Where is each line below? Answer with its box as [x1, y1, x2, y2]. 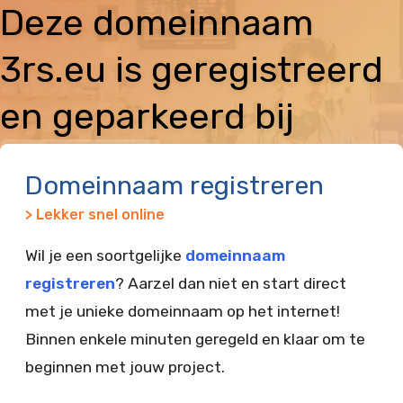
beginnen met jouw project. [25, 358, 225, 376]
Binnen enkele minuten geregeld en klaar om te [25, 330, 365, 348]
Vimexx [17, 142, 144, 184]
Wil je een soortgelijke [25, 246, 185, 264]
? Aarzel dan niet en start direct [115, 274, 346, 292]
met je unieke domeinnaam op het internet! [25, 302, 340, 320]
